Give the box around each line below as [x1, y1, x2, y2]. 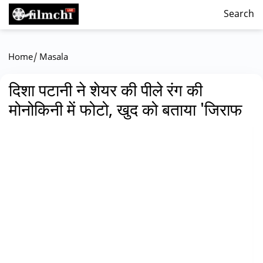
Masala [39, 52, 68, 63]
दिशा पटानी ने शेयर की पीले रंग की [9, 82, 203, 102]
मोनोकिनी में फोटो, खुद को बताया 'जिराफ [9, 102, 242, 122]
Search [224, 9, 254, 21]
